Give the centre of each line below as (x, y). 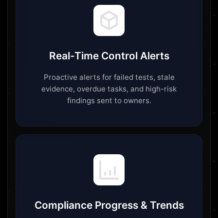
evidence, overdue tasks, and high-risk (109, 89)
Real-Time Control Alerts (109, 56)
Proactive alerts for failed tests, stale (109, 77)
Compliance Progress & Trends (109, 205)
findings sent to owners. (109, 101)
